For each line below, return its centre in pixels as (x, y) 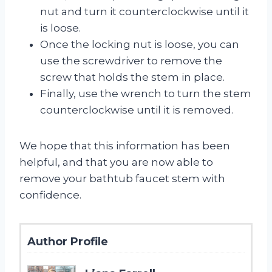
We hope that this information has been (125, 145)
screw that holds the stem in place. (132, 77)
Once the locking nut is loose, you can (140, 44)
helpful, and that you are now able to (116, 162)
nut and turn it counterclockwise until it (144, 11)
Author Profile (68, 241)
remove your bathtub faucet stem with (122, 178)
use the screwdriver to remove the (131, 60)
